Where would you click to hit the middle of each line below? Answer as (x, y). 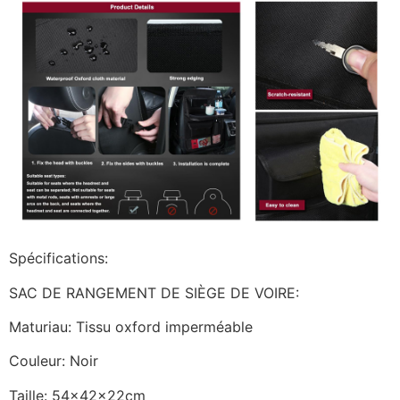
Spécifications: (58, 258)
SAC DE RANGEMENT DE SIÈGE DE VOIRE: (154, 292)
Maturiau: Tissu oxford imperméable (131, 327)
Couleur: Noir (54, 361)
